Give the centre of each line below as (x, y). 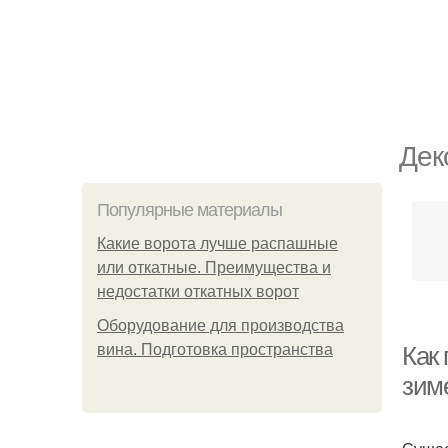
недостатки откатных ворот (198, 291)
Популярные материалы (189, 210)
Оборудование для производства (220, 325)
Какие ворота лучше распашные (217, 243)
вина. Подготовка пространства (215, 349)
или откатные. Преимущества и (214, 267)
